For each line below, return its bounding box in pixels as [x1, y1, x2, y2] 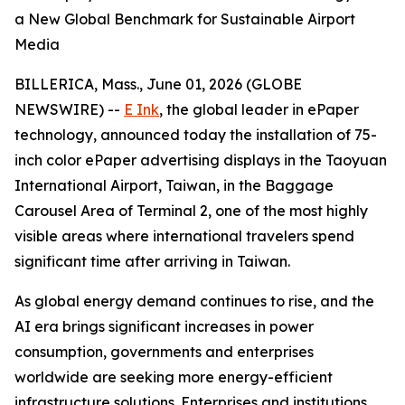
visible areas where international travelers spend [14, 227, 354, 245]
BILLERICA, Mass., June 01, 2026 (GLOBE [14, 75, 302, 93]
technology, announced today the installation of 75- [14, 126, 377, 144]
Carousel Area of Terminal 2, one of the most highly [14, 202, 368, 220]
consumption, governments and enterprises [14, 343, 314, 361]
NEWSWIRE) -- [14, 100, 124, 118]
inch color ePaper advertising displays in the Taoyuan [14, 151, 387, 169]
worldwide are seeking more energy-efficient [14, 368, 333, 386]
